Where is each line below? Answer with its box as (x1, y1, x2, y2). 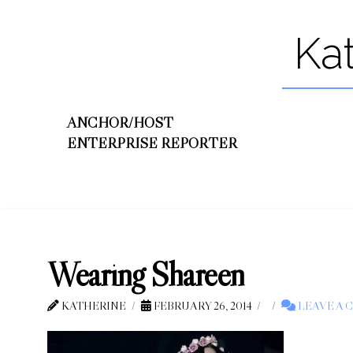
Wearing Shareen (47, 253, 244, 295)
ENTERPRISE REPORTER (67, 134, 237, 152)
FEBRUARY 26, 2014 (150, 298, 252, 313)
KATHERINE (59, 298, 126, 313)
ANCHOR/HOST (67, 113, 173, 132)
